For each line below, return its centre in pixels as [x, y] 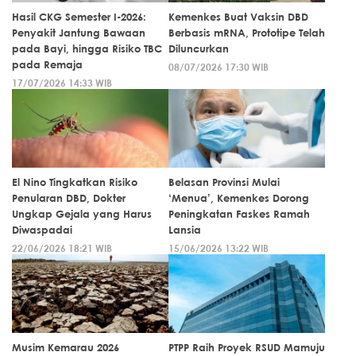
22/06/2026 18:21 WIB [62, 248]
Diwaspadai [42, 229]
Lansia [185, 229]
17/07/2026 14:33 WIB [62, 82]
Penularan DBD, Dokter [69, 197]
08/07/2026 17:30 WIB [219, 66]
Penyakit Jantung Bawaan [79, 32]
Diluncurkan [199, 48]
